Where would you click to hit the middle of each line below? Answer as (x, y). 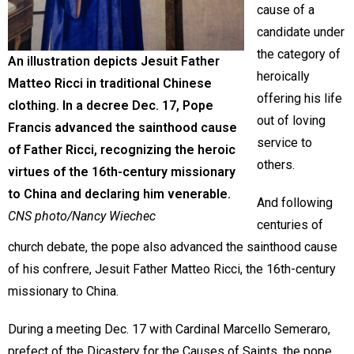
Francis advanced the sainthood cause (122, 128)
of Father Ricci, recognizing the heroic (122, 150)
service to (284, 143)
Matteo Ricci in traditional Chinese (110, 84)
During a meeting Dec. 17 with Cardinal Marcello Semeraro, (169, 330)
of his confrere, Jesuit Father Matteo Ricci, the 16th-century (172, 269)
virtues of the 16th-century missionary (122, 172)
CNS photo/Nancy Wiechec (82, 217)
